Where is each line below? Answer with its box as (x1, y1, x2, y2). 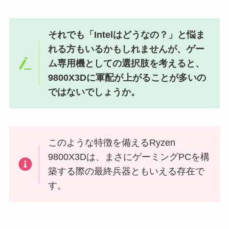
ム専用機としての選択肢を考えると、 (48, 58, 205, 68)
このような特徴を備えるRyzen (48, 138, 176, 148)
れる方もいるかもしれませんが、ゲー (48, 43, 205, 54)
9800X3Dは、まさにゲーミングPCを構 (48, 152, 210, 163)
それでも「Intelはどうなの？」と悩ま (48, 29, 205, 40)
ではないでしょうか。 (48, 86, 141, 97)
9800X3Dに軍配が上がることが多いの (48, 72, 207, 83)
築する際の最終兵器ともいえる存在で (48, 166, 205, 177)
